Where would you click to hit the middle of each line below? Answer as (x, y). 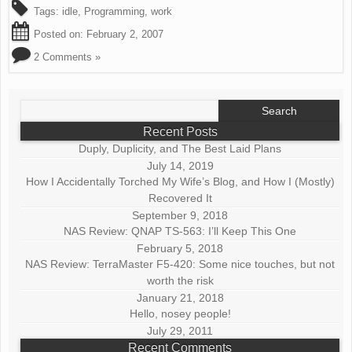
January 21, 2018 (180, 297)
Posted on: (59, 35)
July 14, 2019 (180, 166)
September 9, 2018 (180, 215)
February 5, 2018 (180, 248)
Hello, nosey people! (180, 313)
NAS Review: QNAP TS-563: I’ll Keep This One (180, 231)
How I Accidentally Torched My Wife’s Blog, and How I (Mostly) (180, 182)
